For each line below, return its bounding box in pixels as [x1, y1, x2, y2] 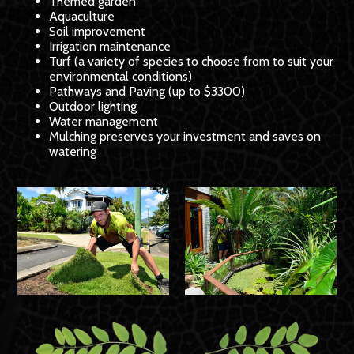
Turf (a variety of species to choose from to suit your [49, 53, 334, 69]
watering [49, 143, 97, 159]
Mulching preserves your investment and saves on [49, 128, 322, 144]
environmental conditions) [49, 68, 193, 84]
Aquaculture [49, 8, 115, 24]
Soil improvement [49, 23, 146, 39]
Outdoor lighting [49, 98, 137, 114]
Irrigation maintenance [49, 38, 171, 54]
